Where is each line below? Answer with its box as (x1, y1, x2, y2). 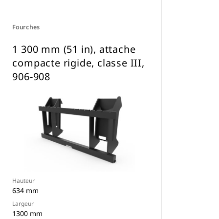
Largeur (12, 199, 34, 208)
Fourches (12, 23, 41, 31)
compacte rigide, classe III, (12, 56, 145, 69)
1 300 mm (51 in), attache (12, 43, 136, 56)
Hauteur (12, 176, 35, 185)
